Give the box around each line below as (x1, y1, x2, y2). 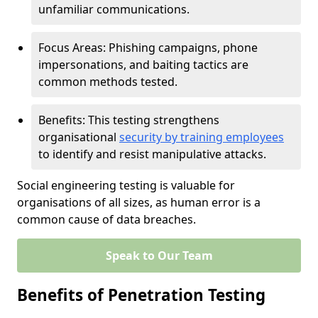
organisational (38, 129, 119, 145)
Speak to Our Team (105, 248, 213, 263)
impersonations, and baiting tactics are (38, 57, 248, 72)
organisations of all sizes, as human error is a (17, 194, 261, 210)
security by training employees (119, 129, 284, 145)
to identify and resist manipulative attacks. (38, 146, 266, 162)
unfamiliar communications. (38, 1, 190, 17)
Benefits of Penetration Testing (17, 284, 265, 306)
